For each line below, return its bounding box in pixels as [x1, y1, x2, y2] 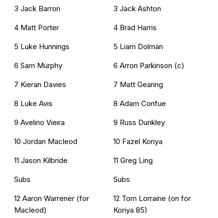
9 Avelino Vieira [14, 118, 65, 127]
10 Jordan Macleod [14, 137, 77, 146]
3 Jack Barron [14, 4, 60, 14]
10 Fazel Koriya [113, 137, 163, 146]
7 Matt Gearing [113, 80, 163, 90]
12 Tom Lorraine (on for [113, 194, 191, 203]
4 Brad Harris [113, 23, 157, 33]
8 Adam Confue [113, 99, 166, 109]
